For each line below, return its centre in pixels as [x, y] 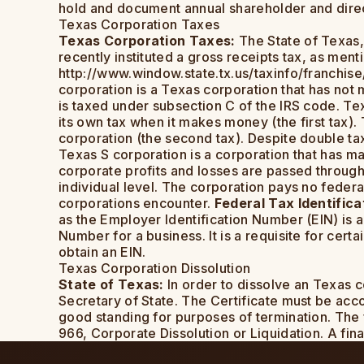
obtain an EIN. [102, 252]
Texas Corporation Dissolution [155, 269]
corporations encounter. [136, 204]
